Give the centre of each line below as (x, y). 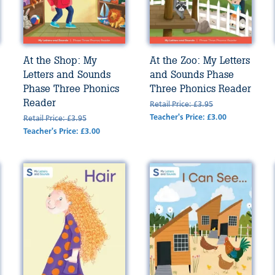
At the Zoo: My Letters (200, 60)
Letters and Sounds (67, 75)
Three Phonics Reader (201, 89)
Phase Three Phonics (71, 89)
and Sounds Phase (192, 75)
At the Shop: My (60, 60)
